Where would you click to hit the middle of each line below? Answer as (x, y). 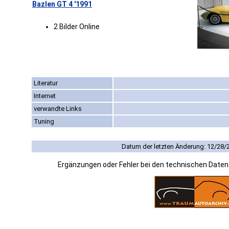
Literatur (46, 83)
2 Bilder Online (77, 27)
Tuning (44, 122)
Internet (45, 96)
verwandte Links (58, 109)
